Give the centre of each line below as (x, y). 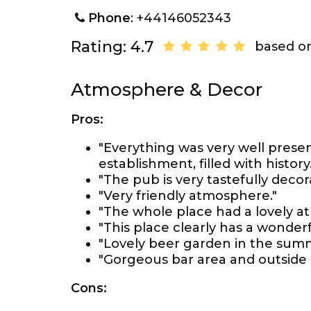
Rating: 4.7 (112, 47)
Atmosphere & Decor (167, 90)
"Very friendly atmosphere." (188, 196)
